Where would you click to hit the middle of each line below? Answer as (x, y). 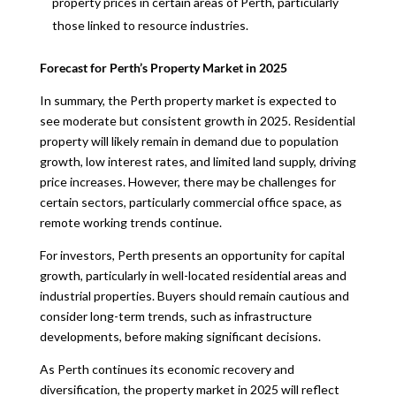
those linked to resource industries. (150, 25)
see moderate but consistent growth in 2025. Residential (197, 121)
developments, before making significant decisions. (180, 336)
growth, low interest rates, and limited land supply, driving (198, 161)
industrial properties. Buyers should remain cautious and (194, 296)
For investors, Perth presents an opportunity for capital (192, 255)
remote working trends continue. (130, 222)
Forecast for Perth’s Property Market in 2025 (163, 68)
